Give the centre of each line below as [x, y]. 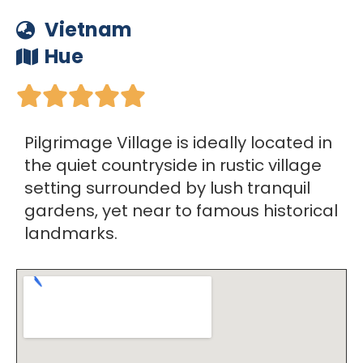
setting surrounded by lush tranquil [167, 188]
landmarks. [71, 233]
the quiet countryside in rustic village [173, 165]
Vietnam [88, 30]
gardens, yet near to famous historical [181, 211]
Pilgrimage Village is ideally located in [178, 143]
